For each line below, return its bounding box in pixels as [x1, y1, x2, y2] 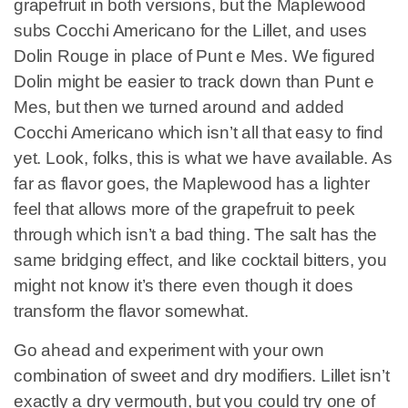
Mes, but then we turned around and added [14, 97, 344, 117]
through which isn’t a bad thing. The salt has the [14, 225, 378, 245]
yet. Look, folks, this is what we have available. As [14, 148, 393, 168]
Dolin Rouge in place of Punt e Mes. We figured [14, 46, 375, 66]
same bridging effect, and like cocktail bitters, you [14, 250, 387, 270]
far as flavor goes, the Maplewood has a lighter [14, 174, 370, 194]
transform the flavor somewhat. [14, 301, 250, 321]
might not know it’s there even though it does [14, 276, 353, 296]
